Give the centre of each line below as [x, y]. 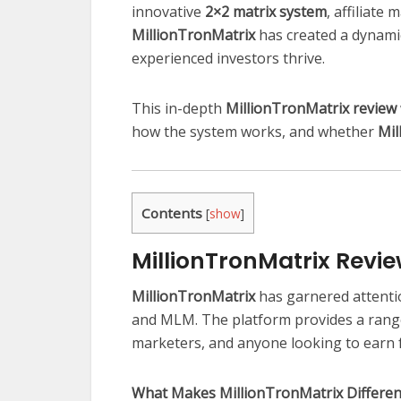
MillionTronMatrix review [311, 108]
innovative [168, 12]
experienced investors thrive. [228, 58]
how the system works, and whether [255, 132]
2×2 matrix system [266, 12]
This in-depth [179, 108]
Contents [172, 213]
